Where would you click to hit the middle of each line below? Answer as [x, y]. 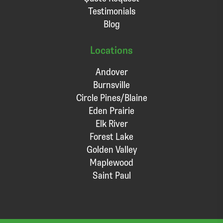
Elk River [111, 123]
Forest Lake [111, 136]
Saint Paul [111, 175]
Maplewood [111, 162]
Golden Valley [111, 149]
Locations [111, 50]
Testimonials [111, 11]
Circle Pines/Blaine [111, 98]
